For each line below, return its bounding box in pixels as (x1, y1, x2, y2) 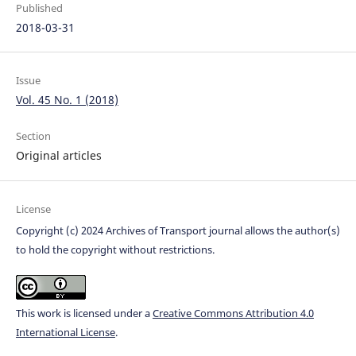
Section (15, 129, 51, 144)
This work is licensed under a (15, 305, 153, 320)
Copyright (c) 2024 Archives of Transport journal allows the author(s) (15, 222, 340, 238)
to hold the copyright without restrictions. (15, 242, 215, 257)
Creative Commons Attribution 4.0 (152, 305, 314, 320)
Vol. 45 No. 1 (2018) (15, 92, 118, 108)
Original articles (15, 148, 102, 164)
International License (15, 324, 115, 339)
